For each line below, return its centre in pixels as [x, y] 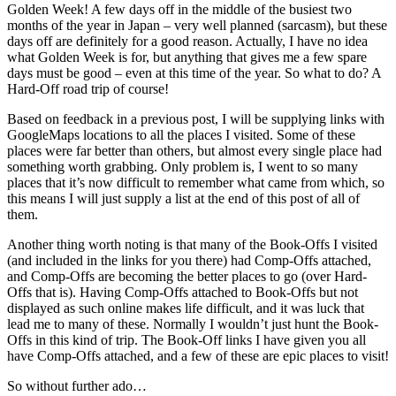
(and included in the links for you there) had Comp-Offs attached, [189, 261]
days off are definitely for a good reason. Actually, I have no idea [187, 42]
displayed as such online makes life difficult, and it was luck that [186, 308]
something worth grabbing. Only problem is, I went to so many [183, 167]
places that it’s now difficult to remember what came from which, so [196, 183]
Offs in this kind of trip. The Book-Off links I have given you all [187, 340]
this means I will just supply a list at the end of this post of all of [183, 199]
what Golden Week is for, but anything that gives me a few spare [187, 57]
